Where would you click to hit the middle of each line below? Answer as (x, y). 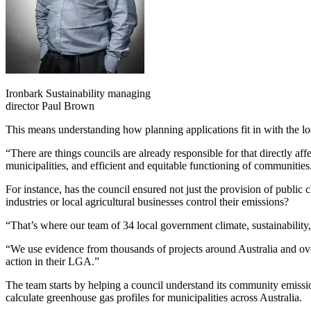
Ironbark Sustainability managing (78, 94)
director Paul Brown (50, 106)
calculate (26, 298)
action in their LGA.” (52, 262)
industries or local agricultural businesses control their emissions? (147, 202)
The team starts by (47, 285)
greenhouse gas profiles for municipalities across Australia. (174, 298)
